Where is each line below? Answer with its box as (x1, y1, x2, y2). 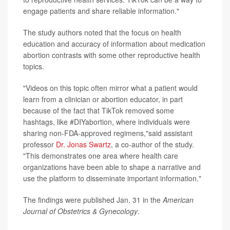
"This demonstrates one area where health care (23, 150, 178, 161)
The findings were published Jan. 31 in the (23, 194, 163, 205)
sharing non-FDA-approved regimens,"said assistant (23, 127, 193, 138)
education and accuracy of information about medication (23, 38, 205, 49)
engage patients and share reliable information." (23, 5, 179, 16)
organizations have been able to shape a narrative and (23, 161, 201, 172)
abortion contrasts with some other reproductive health (23, 49, 200, 60)
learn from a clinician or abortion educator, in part (23, 93, 183, 104)
